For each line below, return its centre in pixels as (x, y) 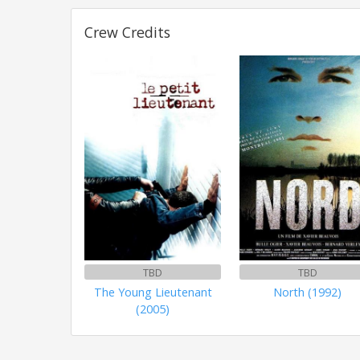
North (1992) (308, 292)
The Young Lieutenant (153, 292)
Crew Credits (127, 32)
